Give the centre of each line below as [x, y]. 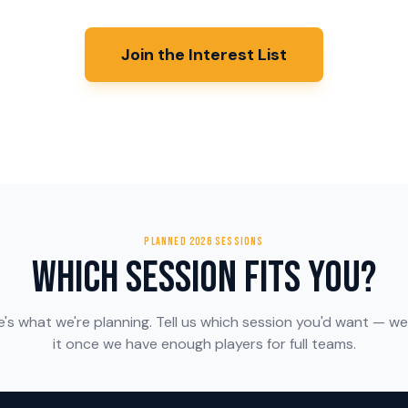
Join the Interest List [204, 55]
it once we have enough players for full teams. [204, 344]
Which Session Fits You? [204, 278]
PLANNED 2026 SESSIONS [204, 242]
